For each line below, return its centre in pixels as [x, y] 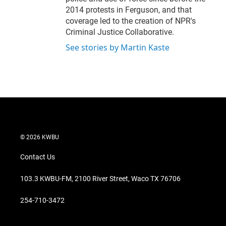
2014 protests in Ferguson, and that [129, 10]
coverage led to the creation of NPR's [131, 21]
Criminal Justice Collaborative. [120, 32]
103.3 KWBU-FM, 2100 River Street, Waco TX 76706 [100, 179]
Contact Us [38, 157]
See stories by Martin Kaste [118, 48]
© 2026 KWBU [40, 137]
